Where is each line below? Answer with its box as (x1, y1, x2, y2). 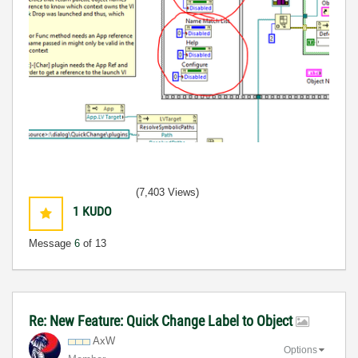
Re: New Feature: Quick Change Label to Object (29, 312, 296, 330)
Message (29, 237, 74, 250)
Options (284, 344, 317, 356)
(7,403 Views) (136, 186, 199, 199)
